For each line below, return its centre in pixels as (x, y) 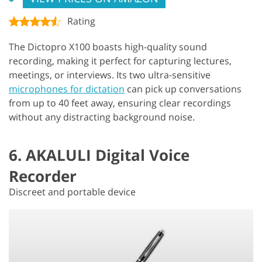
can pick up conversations (183, 89)
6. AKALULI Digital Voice (99, 155)
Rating (81, 21)
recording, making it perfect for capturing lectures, (120, 61)
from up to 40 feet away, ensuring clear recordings (120, 103)
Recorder (43, 176)
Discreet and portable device (72, 192)
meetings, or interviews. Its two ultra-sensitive (110, 75)
